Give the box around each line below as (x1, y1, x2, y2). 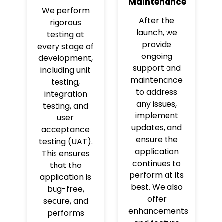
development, (38, 52, 93, 64)
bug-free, (47, 183, 84, 195)
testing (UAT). (38, 135, 93, 147)
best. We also (130, 181, 183, 193)
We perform (41, 4, 90, 16)
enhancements (128, 205, 188, 217)
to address (136, 86, 177, 98)
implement (135, 110, 178, 121)
